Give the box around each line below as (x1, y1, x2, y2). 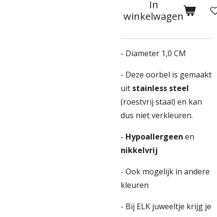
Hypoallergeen (125, 131, 185, 142)
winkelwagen (124, 10, 184, 23)
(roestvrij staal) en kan (121, 96, 202, 107)
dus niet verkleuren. (121, 110, 193, 121)
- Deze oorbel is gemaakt (121, 69, 212, 80)
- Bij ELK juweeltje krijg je (121, 201, 211, 212)
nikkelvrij (121, 145, 158, 155)
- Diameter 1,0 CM (121, 48, 186, 59)
